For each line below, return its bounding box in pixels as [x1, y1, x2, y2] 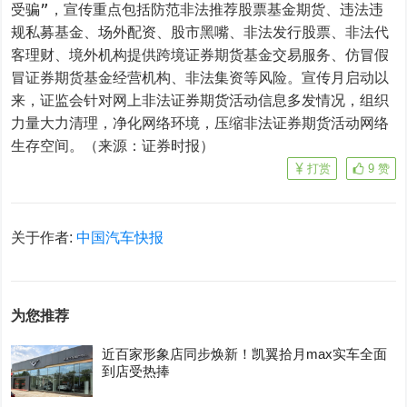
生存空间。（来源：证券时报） [11, 137, 215, 154]
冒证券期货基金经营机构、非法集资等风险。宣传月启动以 [11, 69, 390, 86]
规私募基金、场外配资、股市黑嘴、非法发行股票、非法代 [11, 24, 390, 41]
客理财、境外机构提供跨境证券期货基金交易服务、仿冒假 [11, 46, 390, 64]
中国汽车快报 [76, 230, 164, 245]
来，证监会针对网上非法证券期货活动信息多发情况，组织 [11, 92, 390, 109]
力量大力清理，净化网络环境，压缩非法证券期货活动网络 [11, 114, 390, 132]
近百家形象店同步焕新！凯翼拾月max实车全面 [102, 346, 388, 362]
